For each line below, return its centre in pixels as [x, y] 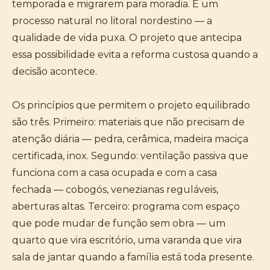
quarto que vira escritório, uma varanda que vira [127, 240]
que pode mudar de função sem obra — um [119, 223]
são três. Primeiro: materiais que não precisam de [128, 122]
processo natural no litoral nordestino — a [112, 21]
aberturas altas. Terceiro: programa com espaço [126, 206]
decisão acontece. [55, 71]
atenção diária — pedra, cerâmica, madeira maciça [130, 139]
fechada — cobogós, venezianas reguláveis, [115, 190]
